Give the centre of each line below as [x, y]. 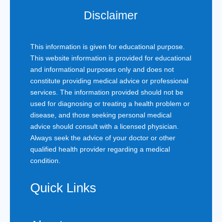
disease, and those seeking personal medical [101, 115]
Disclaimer [111, 15]
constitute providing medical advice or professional [109, 81]
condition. [45, 161]
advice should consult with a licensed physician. [104, 126]
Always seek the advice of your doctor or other [103, 138]
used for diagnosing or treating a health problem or [110, 104]
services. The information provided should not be [107, 92]
